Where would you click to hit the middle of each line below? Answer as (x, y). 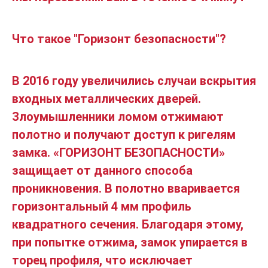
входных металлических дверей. (106, 98)
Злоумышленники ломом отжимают (118, 116)
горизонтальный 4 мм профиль (102, 206)
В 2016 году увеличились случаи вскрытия (134, 80)
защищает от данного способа (102, 170)
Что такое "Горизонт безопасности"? (119, 39)
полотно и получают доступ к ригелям (124, 134)
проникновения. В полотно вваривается (126, 188)
